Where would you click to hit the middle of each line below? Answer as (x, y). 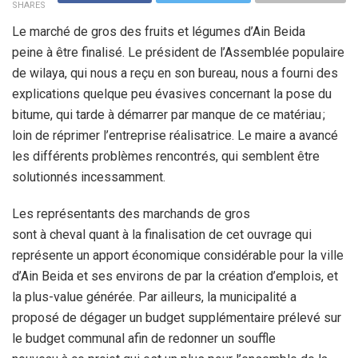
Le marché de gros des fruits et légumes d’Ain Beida (159, 31)
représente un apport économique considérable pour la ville (178, 255)
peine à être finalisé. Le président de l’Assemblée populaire (178, 52)
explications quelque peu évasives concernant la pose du (172, 93)
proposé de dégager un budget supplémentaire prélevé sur (177, 317)
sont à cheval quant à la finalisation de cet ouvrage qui (162, 234)
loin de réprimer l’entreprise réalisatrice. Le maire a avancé (175, 135)
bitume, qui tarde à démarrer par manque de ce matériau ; (169, 114)
